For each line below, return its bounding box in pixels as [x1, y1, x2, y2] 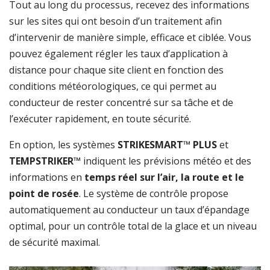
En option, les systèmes [9, 138, 118, 151]
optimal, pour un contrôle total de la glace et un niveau [9, 219, 257, 233]
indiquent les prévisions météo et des [81, 154, 251, 168]
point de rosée [9, 187, 79, 200]
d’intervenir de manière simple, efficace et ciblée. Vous [9, 31, 251, 44]
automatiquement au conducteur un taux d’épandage [9, 203, 250, 216]
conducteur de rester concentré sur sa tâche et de [9, 96, 233, 109]
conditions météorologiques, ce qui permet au [9, 80, 216, 93]
